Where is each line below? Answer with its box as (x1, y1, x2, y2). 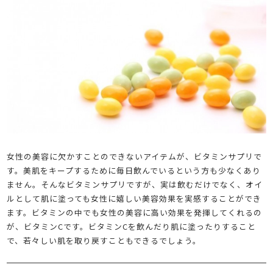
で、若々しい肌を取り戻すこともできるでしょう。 (7, 234, 202, 246)
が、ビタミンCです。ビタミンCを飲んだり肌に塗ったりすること (7, 220, 257, 232)
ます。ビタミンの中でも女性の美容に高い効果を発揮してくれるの (7, 206, 263, 218)
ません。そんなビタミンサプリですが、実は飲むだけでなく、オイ (7, 178, 263, 190)
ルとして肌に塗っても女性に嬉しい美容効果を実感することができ (7, 192, 262, 204)
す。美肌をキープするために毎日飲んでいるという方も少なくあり (7, 164, 261, 176)
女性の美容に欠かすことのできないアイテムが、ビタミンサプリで (7, 150, 263, 162)
